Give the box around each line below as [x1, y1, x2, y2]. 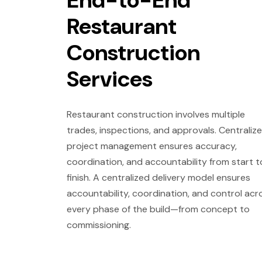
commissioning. [67, 219, 131, 232]
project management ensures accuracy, [67, 140, 237, 153]
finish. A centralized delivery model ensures [67, 171, 250, 184]
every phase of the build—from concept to [67, 203, 250, 216]
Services [67, 64, 153, 94]
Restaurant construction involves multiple [67, 108, 245, 121]
